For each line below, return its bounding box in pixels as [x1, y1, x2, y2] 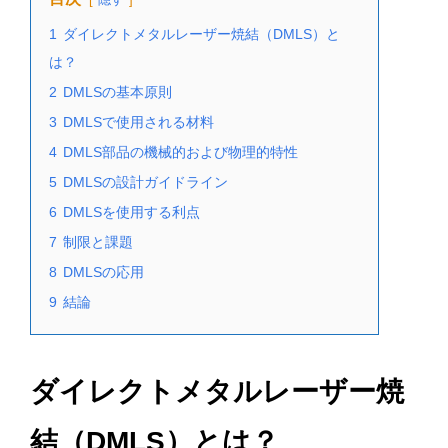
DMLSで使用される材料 [63, 114, 214, 131]
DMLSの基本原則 [63, 84, 172, 101]
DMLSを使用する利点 [63, 204, 200, 221]
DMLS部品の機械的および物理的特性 [63, 144, 298, 161]
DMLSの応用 [63, 264, 144, 281]
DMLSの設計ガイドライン [63, 174, 228, 191]
